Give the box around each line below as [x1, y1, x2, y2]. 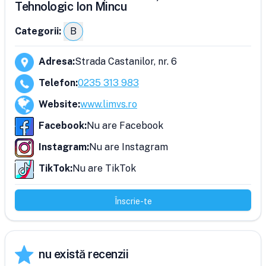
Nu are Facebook [87, 120, 163, 131]
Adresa [39, 56, 72, 67]
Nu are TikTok [72, 163, 136, 174]
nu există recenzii [39, 247, 128, 261]
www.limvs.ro [80, 99, 137, 110]
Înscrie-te [114, 197, 152, 206]
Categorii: [15, 26, 61, 37]
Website [39, 99, 78, 110]
